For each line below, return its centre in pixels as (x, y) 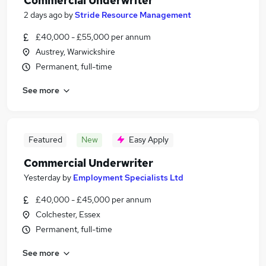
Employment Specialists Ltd (128, 178)
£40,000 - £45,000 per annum (94, 199)
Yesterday (42, 178)
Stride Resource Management (133, 15)
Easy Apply (149, 140)
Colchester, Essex (68, 214)
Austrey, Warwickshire (75, 52)
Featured (45, 140)
